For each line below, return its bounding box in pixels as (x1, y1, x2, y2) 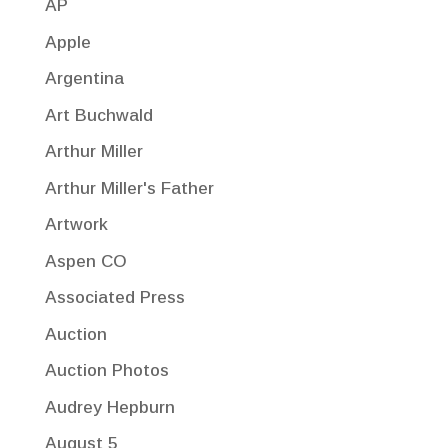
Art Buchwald (44, 105, 153, 125)
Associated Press (44, 288, 185, 308)
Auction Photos (44, 361, 169, 381)
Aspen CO (44, 251, 127, 271)
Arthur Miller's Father (44, 178, 214, 198)
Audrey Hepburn (44, 397, 175, 417)
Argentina (44, 69, 124, 89)
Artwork (44, 215, 108, 235)
